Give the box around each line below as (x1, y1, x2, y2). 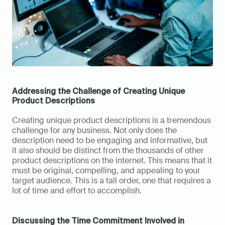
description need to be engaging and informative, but (12, 135, 207, 146)
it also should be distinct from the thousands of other (12, 145, 204, 156)
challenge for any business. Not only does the (12, 125, 177, 136)
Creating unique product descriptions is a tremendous (12, 115, 211, 126)
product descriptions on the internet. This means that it (12, 155, 212, 166)
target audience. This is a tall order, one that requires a (12, 175, 211, 186)
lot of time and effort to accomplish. (12, 185, 142, 196)
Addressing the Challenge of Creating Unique (12, 86, 185, 96)
